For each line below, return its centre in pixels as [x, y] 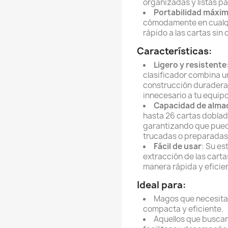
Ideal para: [161, 185]
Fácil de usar [178, 146]
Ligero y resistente [190, 65]
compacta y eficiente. [183, 209]
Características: [174, 51]
